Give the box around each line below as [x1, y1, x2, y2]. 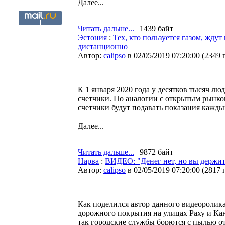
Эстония [78, 33, 107, 42]
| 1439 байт [134, 24, 173, 33]
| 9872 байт [134, 148, 173, 156]
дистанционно [78, 42, 128, 51]
